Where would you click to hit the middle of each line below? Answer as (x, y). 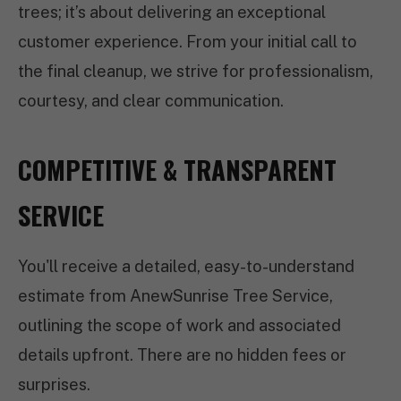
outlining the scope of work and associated (179, 325)
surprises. (54, 384)
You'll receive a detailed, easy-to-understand (186, 266)
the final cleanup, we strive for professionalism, (196, 71)
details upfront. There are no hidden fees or (182, 355)
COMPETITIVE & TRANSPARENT (177, 169)
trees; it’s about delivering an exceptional (172, 12)
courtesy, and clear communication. (151, 101)
